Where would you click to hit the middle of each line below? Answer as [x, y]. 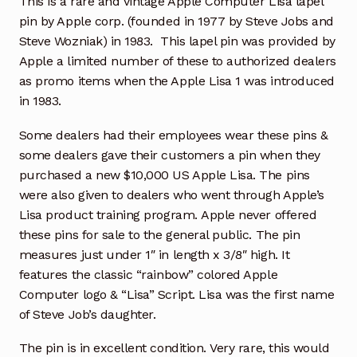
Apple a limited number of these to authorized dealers [177, 61]
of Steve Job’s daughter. [87, 314]
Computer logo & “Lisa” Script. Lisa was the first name [177, 294]
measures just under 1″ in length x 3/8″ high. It [154, 254]
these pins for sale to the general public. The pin [159, 234]
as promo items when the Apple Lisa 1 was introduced [177, 80]
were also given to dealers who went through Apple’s [171, 194]
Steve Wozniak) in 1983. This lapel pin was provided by [177, 41]
